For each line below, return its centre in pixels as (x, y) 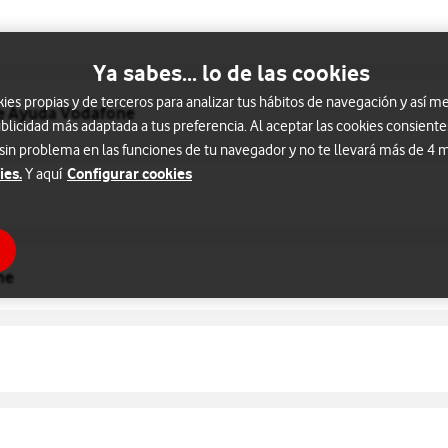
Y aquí (43, 173)
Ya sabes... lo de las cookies (231, 72)
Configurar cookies (129, 173)
